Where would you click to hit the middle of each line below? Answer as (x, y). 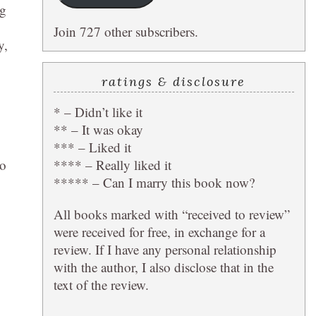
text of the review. (101, 284)
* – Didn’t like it (98, 111)
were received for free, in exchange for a (159, 231)
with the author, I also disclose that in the (163, 267)
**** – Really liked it (112, 164)
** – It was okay (98, 129)
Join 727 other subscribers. (126, 31)
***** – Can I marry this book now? (154, 182)
